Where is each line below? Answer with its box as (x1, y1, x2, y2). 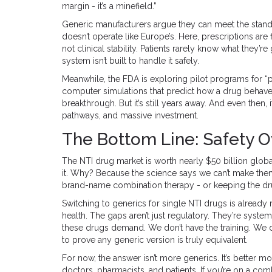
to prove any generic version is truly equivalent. (62, 234, 248, 245)
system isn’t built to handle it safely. (62, 55, 199, 66)
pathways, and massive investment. (62, 110, 199, 120)
